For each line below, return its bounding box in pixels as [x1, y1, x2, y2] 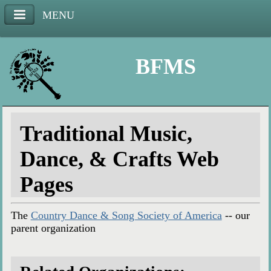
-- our [221, 209, 250, 222]
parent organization [10, 222, 96, 235]
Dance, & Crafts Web [19, 147, 219, 172]
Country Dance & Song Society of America [30, 209, 222, 222]
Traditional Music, [19, 122, 192, 146]
